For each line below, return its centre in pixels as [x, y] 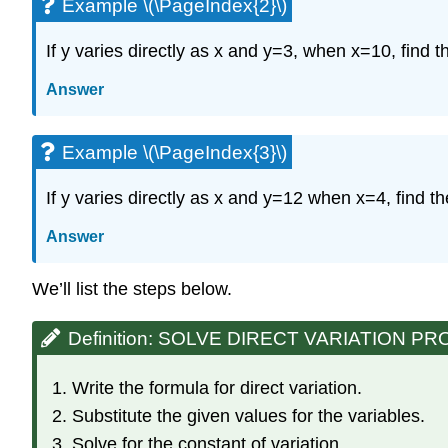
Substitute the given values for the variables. [248, 415]
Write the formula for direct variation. [216, 387]
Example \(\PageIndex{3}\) [174, 153]
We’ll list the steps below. [132, 288]
